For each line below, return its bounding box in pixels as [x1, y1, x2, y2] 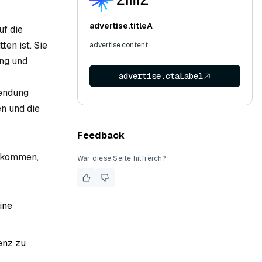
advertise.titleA [89, 20, 153, 31]
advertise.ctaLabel [119, 71, 203, 81]
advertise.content [89, 40, 148, 50]
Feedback [77, 129, 125, 142]
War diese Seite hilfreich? [77, 154, 166, 163]
